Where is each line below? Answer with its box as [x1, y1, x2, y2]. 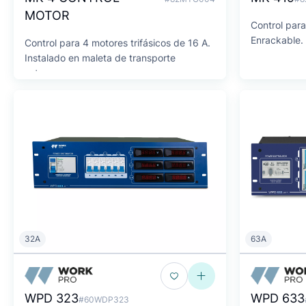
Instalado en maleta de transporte [25, 52, 176, 64]
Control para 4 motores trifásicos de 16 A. [25, 37, 210, 48]
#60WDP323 [79, 294, 129, 305]
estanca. [25, 67, 63, 79]
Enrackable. [251, 34, 303, 46]
